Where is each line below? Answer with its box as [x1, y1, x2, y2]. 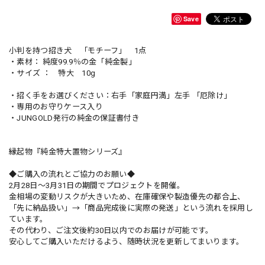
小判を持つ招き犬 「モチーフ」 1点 [9, 46, 147, 55]
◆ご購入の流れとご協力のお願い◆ [9, 170, 135, 179]
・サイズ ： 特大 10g [9, 69, 104, 77]
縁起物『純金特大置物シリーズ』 [9, 147, 127, 156]
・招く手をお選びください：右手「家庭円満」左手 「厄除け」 [9, 91, 232, 100]
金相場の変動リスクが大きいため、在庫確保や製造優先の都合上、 [9, 192, 245, 201]
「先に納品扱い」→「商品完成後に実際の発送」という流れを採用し [9, 203, 253, 212]
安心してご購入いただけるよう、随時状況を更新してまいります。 [9, 237, 244, 246]
